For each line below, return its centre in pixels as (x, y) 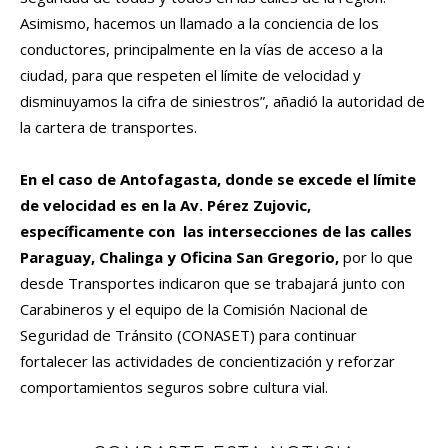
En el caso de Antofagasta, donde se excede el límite (218, 179)
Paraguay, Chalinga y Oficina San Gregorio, (179, 257)
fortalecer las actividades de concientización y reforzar (207, 361)
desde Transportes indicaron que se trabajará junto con (212, 283)
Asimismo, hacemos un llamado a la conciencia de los (199, 23)
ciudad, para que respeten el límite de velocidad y (190, 75)
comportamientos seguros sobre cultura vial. (174, 387)
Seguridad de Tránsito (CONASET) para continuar (188, 335)
